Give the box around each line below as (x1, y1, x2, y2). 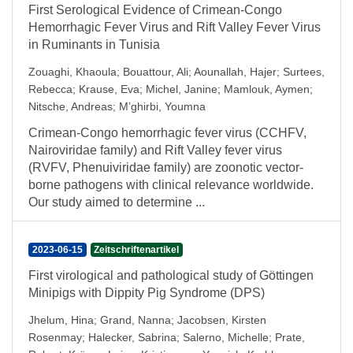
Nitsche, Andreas (28, 100, 113, 113)
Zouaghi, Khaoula (28, 65, 117, 78)
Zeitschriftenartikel (94, 244, 180, 255)
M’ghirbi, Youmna (119, 100, 206, 113)
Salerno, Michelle (183, 331, 269, 344)
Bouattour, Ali (123, 65, 188, 78)
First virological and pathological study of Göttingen (28, 269, 314, 282)
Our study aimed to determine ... (28, 195, 205, 209)
